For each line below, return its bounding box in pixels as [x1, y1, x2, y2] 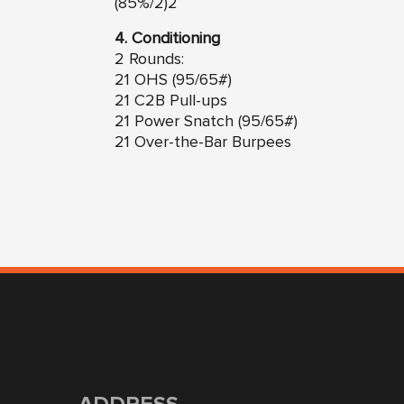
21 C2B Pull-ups [115, 93, 227, 110]
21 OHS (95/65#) [115, 72, 232, 89]
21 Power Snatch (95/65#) [115, 114, 298, 131]
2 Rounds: [115, 51, 184, 69]
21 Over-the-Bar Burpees [115, 134, 291, 151]
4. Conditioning [115, 31, 220, 48]
